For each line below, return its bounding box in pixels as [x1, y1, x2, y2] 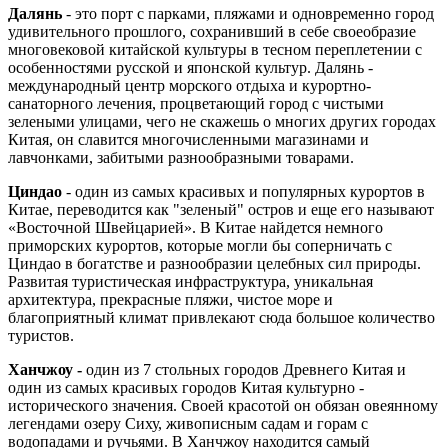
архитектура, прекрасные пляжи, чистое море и [8, 290, 333, 308]
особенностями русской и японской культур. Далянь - [8, 58, 373, 76]
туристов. [8, 326, 74, 344]
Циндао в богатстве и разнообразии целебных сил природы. [8, 254, 421, 272]
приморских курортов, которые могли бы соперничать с [8, 236, 392, 254]
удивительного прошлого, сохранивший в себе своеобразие [8, 22, 416, 40]
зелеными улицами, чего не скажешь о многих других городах [8, 112, 436, 130]
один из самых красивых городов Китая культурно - [8, 378, 364, 396]
